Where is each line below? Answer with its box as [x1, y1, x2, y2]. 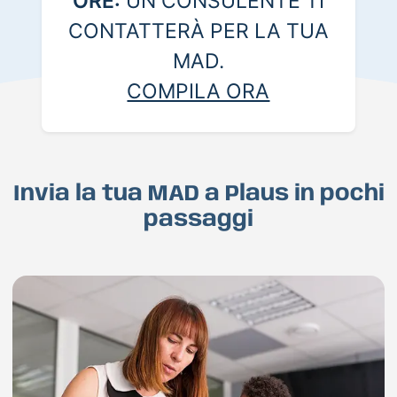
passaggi [144, 208, 253, 232]
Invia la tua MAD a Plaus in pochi [12, 183, 385, 206]
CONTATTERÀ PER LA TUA [67, 19, 329, 44]
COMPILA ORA [127, 79, 270, 105]
